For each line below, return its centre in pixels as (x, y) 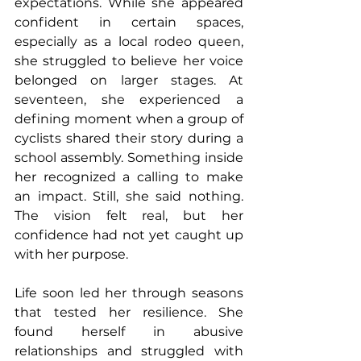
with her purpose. (71, 255)
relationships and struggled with (129, 351)
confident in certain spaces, (129, 23)
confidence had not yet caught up (129, 235)
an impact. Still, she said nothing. (129, 197)
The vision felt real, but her (129, 216)
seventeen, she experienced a (129, 100)
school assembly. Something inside (129, 158)
